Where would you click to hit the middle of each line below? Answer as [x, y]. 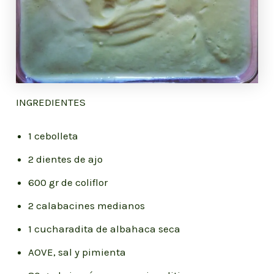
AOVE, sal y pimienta [77, 252]
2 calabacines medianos [87, 206]
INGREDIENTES [51, 102]
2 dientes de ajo [66, 159]
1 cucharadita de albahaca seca [105, 229]
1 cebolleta [54, 136]
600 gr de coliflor [68, 183]
